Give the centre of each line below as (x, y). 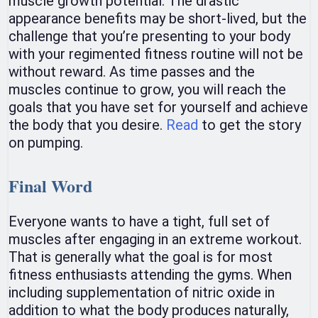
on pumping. (46, 143)
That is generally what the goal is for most (141, 257)
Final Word (50, 186)
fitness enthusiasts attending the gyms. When (150, 275)
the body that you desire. (87, 125)
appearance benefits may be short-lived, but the (158, 19)
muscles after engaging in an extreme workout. (155, 240)
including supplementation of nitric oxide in (142, 293)
